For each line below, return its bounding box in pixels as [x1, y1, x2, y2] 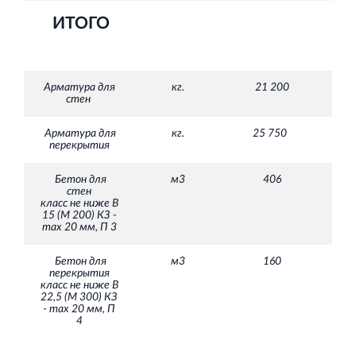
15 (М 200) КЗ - [41, 209, 117, 221]
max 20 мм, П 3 [41, 221, 117, 233]
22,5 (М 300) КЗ [41, 291, 118, 303]
